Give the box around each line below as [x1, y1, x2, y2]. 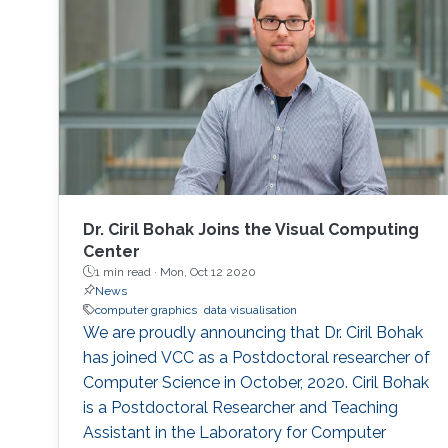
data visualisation [203, 302, 297, 317]
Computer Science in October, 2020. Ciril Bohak [82, 372, 429, 392]
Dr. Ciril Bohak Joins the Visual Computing [82, 219, 419, 239]
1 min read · [94, 264, 160, 279]
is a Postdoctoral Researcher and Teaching [82, 397, 398, 417]
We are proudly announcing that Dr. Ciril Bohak [82, 322, 423, 342]
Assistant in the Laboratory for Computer [82, 422, 386, 442]
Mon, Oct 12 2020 [159, 264, 256, 279]
